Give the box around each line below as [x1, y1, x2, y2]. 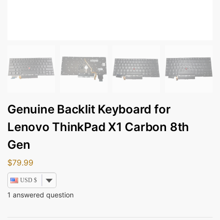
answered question [11, 190, 74, 199]
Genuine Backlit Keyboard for [7, 102, 171, 116]
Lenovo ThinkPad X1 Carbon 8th [7, 120, 190, 134]
